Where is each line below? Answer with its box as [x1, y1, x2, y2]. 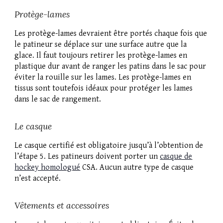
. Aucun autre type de [96, 163, 170, 173]
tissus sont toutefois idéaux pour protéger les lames [14, 84, 193, 94]
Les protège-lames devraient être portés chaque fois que [14, 29, 208, 39]
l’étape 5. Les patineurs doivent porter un [14, 152, 160, 162]
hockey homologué [14, 163, 81, 173]
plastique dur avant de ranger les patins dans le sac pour [14, 62, 207, 72]
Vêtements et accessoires [14, 200, 110, 212]
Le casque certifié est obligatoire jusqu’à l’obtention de [14, 141, 204, 151]
